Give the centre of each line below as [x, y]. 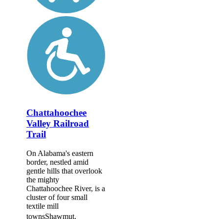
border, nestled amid [57, 162]
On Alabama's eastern [60, 153]
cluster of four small [57, 197]
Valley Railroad [58, 124]
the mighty [43, 179]
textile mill [43, 206]
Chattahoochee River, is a [66, 188]
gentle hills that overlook [64, 171]
